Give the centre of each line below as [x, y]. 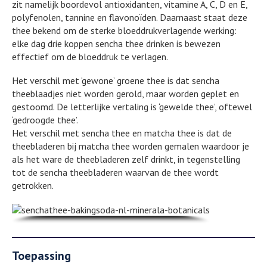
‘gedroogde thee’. [45, 119]
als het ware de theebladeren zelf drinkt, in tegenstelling [126, 159]
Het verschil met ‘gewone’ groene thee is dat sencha [116, 80]
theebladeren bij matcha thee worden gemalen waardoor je [131, 146]
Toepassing [41, 255]
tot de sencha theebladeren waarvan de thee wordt [115, 172]
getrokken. [33, 185]
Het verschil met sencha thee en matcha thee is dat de [122, 133]
